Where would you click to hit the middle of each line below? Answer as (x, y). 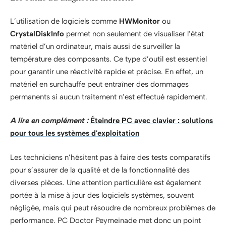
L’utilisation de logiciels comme (65, 21)
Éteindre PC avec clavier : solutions (152, 121)
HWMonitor (139, 21)
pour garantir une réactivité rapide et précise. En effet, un (107, 71)
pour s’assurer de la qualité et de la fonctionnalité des (100, 170)
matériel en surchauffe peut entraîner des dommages (99, 84)
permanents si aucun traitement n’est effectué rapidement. (109, 97)
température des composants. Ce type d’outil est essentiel (108, 59)
